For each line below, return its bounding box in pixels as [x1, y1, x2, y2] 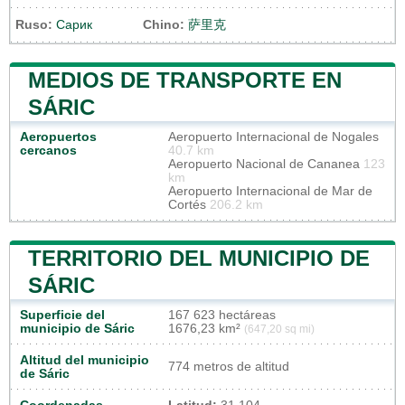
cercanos [20, 143, 77, 157]
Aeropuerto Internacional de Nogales [168, 129, 379, 144]
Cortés [168, 197, 210, 212]
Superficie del [20, 307, 105, 322]
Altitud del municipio [20, 353, 149, 367]
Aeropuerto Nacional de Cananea [168, 156, 363, 171]
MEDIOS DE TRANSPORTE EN [28, 67, 342, 92]
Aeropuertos [20, 129, 97, 144]
